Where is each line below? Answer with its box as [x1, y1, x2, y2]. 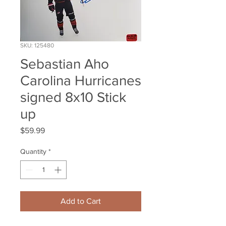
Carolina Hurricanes [20, 73, 141, 89]
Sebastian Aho [20, 56, 109, 72]
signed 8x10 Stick [20, 89, 126, 105]
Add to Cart [61, 197, 101, 206]
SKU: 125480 [20, 42, 54, 49]
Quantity [20, 147, 46, 156]
